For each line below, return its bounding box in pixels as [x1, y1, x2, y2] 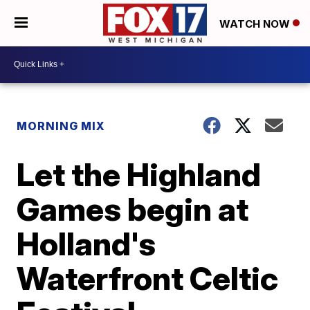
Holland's [17, 224, 156, 263]
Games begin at [17, 189, 249, 228]
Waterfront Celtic [17, 258, 279, 298]
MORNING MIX [17, 118, 106, 133]
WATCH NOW [219, 17, 293, 30]
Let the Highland [17, 154, 262, 194]
